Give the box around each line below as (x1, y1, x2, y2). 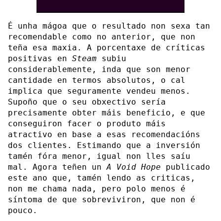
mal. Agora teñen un (8, 162, 107, 172)
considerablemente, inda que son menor (8, 64, 190, 74)
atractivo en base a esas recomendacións (8, 129, 200, 139)
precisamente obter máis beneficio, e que (8, 108, 205, 117)
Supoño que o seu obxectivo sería (8, 97, 166, 107)
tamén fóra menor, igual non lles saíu (8, 151, 190, 161)
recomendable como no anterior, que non (8, 32, 195, 41)
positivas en (8, 53, 72, 63)
